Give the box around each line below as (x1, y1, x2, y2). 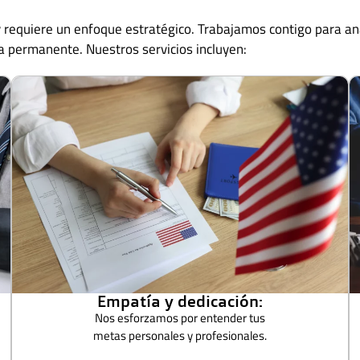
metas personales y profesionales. (93, 325, 267, 345)
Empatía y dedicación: (97, 290, 263, 311)
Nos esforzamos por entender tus (95, 308, 265, 327)
